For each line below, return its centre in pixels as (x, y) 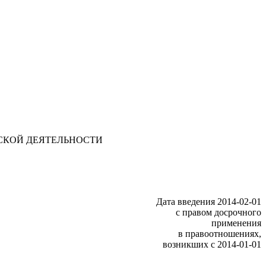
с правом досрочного (218, 212)
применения (236, 223)
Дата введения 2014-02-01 (209, 201)
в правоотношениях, (220, 233)
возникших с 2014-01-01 (212, 244)
